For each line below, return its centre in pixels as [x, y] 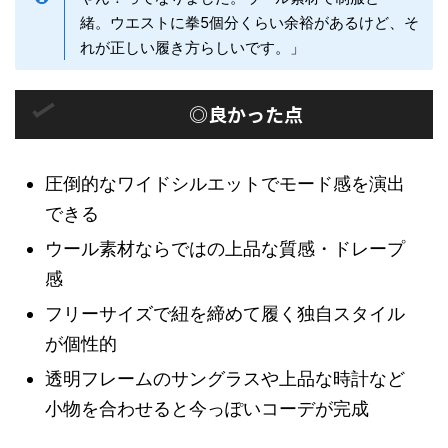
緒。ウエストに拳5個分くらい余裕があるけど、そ [249, 22]
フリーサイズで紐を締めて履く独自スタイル [225, 313]
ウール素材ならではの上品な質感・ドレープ [225, 248]
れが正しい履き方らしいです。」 [192, 47]
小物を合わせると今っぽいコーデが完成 [207, 408]
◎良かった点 [245, 113]
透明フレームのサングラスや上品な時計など [225, 378]
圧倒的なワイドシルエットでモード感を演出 [225, 183]
